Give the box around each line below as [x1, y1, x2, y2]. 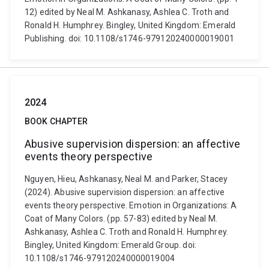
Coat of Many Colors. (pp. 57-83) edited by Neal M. [25, 214, 218, 223]
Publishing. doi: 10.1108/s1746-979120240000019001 [25, 34, 234, 43]
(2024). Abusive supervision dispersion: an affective [25, 187, 225, 197]
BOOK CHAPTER [25, 116, 88, 126]
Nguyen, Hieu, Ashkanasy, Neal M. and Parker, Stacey [25, 174, 228, 184]
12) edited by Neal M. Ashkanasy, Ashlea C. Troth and [25, 7, 229, 17]
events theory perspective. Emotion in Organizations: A [25, 201, 237, 210]
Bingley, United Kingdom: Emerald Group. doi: [25, 240, 197, 250]
